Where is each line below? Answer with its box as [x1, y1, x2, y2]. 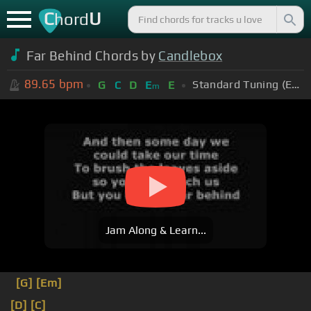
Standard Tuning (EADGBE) [292, 77, 300, 91]
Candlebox [158, 47, 223, 63]
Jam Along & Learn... [105, 224, 206, 237]
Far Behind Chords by [26, 47, 159, 63]
